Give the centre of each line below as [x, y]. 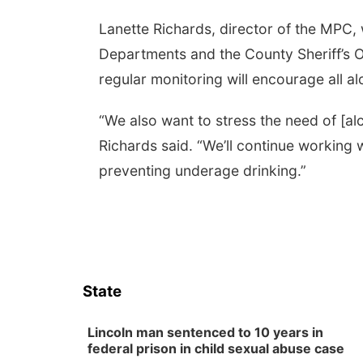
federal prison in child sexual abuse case [216, 348]
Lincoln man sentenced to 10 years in [205, 332]
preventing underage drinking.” [203, 171]
